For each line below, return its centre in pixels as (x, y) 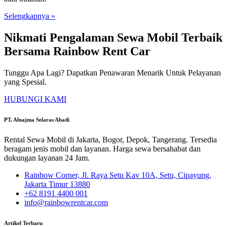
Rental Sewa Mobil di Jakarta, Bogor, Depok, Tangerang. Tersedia (110, 140)
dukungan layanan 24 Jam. (47, 158)
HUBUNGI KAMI (35, 99)
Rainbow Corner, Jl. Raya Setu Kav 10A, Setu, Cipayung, (118, 175)
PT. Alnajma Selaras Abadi (37, 120)
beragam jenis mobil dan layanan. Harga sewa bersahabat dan (102, 149)
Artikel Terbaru (23, 223)
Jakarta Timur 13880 (57, 184)
